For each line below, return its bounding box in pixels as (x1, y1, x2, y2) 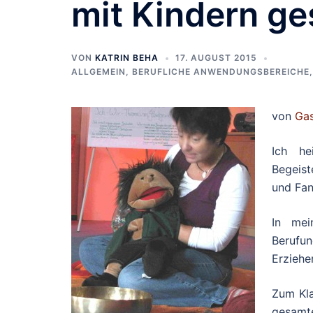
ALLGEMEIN (71, 66, 126, 77)
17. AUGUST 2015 (175, 52, 257, 63)
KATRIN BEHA (95, 52, 159, 63)
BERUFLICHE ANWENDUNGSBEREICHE (132, 66, 310, 77)
